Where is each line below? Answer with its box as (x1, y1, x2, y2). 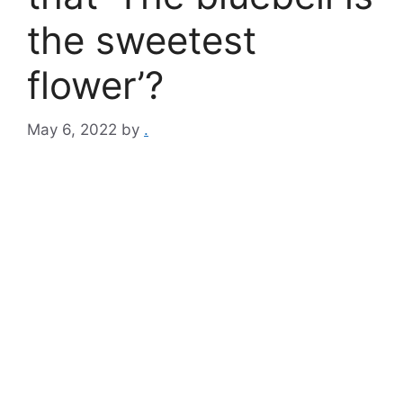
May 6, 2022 (27, 120, 117, 139)
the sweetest (27, 17, 256, 63)
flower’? (27, 62, 164, 108)
